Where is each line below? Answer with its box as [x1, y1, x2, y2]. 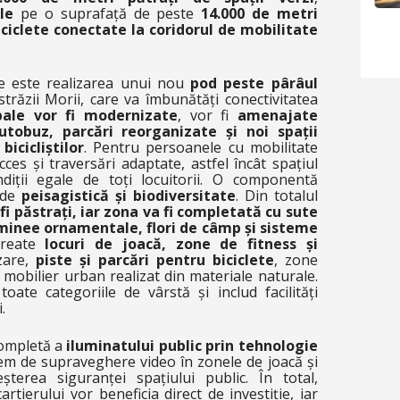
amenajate [237, 105, 318, 125]
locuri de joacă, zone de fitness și [35, 234, 318, 254]
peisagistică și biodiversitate [21, 186, 236, 205]
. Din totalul [235, 186, 318, 205]
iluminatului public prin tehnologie [66, 336, 318, 355]
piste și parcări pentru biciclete [35, 250, 274, 270]
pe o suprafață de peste [13, 4, 202, 23]
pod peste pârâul [190, 73, 318, 93]
